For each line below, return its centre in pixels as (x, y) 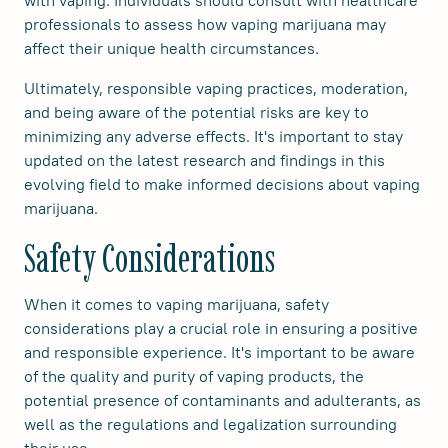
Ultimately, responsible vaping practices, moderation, (216, 88)
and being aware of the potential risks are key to (196, 112)
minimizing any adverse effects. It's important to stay (213, 136)
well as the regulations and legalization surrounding (210, 424)
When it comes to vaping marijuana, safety (176, 304)
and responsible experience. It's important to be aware (219, 352)
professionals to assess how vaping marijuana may (205, 24)
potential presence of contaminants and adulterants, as (222, 400)
